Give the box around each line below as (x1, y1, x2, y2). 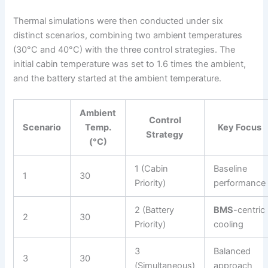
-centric (233, 205, 266, 216)
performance (214, 178, 266, 189)
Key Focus (218, 122, 262, 133)
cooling (214, 219, 244, 230)
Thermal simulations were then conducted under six (13, 15, 224, 26)
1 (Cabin (135, 163, 169, 175)
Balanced (214, 246, 251, 257)
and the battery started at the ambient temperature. (13, 72, 222, 84)
